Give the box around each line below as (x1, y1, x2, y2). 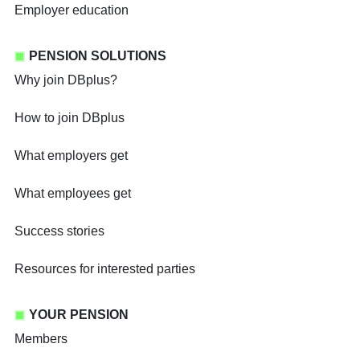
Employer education (14, 3, 129, 18)
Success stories (14, 224, 104, 239)
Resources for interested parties (14, 262, 195, 276)
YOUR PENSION (29, 308, 129, 322)
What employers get (14, 149, 128, 163)
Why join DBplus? (14, 73, 117, 88)
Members (14, 332, 67, 346)
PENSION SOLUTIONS (29, 49, 166, 63)
